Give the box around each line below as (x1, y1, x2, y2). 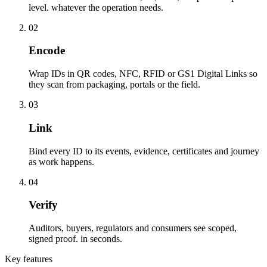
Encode (29, 44, 65, 57)
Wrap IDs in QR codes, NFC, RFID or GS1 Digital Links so (29, 69, 257, 79)
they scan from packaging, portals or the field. (29, 79, 200, 90)
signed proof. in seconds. (29, 234, 122, 244)
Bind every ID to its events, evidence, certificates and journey (29, 145, 259, 156)
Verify (29, 198, 58, 212)
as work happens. (29, 156, 94, 167)
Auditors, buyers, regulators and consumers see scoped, (29, 223, 237, 234)
